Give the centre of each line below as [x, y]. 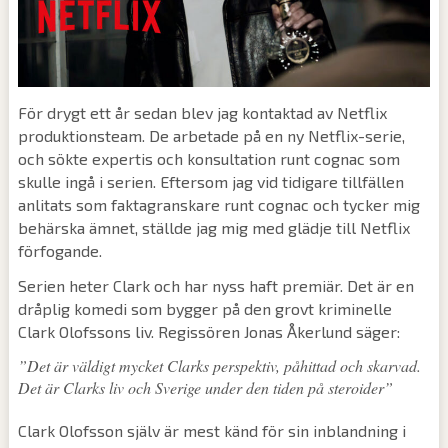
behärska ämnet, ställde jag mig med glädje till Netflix [213, 228]
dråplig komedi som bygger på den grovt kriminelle [204, 309]
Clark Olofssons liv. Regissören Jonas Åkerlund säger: [208, 332]
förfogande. [59, 251]
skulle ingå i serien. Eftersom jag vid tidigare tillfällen [210, 182]
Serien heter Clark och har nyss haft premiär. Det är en [215, 286]
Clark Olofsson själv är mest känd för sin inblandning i [211, 431]
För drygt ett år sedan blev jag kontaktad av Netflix [202, 113]
